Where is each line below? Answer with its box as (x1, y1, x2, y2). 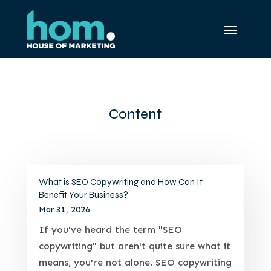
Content (109, 105, 162, 123)
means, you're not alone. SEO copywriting (38, 256, 232, 268)
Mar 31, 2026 (38, 204, 90, 215)
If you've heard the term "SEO (38, 223, 182, 235)
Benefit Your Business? (38, 189, 128, 200)
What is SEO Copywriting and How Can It (38, 176, 203, 188)
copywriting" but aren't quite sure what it (38, 240, 230, 252)
